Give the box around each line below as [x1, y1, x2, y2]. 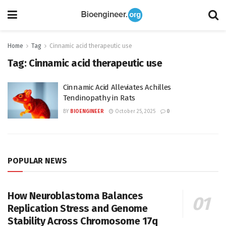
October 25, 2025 [114, 108, 155, 115]
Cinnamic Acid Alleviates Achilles [63, 83, 172, 92]
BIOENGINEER [70, 108, 104, 115]
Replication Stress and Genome [8, 202, 148, 214]
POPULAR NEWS [8, 155, 67, 165]
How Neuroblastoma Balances [8, 189, 143, 202]
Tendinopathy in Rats [63, 93, 135, 102]
